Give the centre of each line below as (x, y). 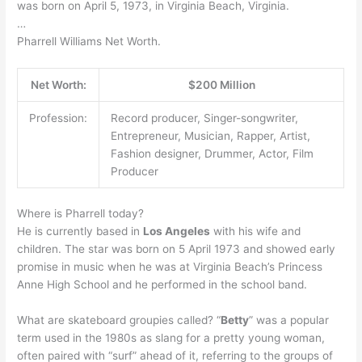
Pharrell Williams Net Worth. (89, 41)
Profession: (58, 118)
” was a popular (289, 320)
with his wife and (256, 232)
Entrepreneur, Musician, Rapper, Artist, (210, 135)
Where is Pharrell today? (81, 214)
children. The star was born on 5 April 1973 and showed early (177, 249)
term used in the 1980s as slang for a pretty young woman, (171, 338)
